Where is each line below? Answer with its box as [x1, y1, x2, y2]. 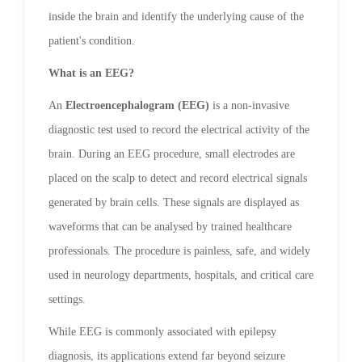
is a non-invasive [209, 99, 289, 112]
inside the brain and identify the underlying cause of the [48, 10, 304, 23]
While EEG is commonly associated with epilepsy [48, 325, 276, 338]
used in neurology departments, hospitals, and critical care [48, 268, 314, 281]
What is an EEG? [48, 66, 134, 79]
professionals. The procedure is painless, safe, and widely [48, 244, 310, 257]
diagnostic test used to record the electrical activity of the [48, 123, 309, 136]
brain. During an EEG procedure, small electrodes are [48, 147, 295, 160]
